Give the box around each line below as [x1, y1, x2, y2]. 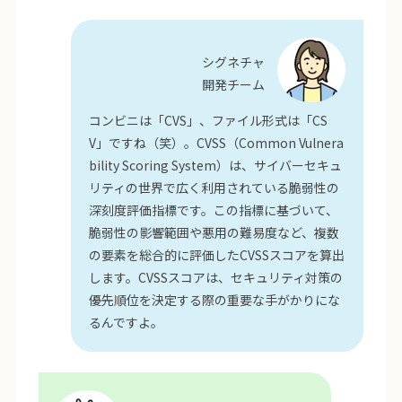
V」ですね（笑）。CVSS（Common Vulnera [89, 134, 345, 153]
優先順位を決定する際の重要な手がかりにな [89, 291, 341, 310]
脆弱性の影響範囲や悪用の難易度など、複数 [89, 223, 340, 242]
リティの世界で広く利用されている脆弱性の [89, 179, 340, 197]
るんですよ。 [89, 313, 164, 332]
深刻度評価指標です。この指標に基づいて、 [89, 201, 339, 220]
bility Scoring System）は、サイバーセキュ [89, 156, 343, 175]
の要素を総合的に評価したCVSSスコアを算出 [89, 246, 345, 265]
